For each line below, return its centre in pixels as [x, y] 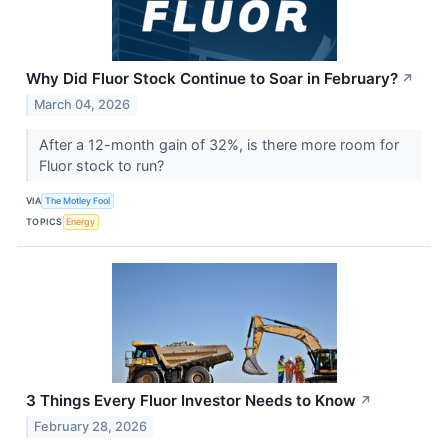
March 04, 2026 [82, 104]
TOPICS [44, 222]
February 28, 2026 [91, 426]
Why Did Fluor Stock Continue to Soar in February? [212, 78]
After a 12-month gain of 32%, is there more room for [218, 144]
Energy [81, 222]
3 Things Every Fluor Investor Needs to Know [191, 400]
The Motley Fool [78, 201]
